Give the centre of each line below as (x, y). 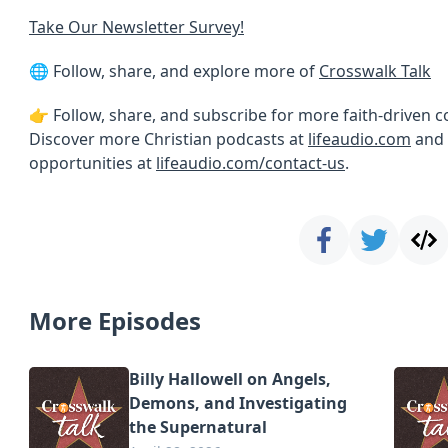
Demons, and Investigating (238, 403)
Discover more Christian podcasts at (168, 139)
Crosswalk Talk (375, 71)
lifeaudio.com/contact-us (250, 163)
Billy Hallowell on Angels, (230, 379)
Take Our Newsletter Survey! (136, 27)
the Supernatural (198, 427)
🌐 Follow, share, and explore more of (174, 71)
